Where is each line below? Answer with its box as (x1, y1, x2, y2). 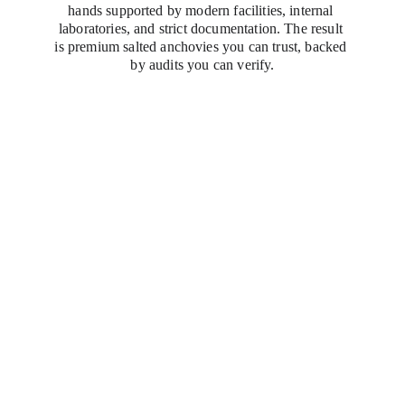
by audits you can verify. (130, 57, 275, 72)
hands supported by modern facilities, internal (68, 3, 337, 18)
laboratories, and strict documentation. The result (58, 21, 347, 36)
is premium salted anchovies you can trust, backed (54, 39, 351, 54)
